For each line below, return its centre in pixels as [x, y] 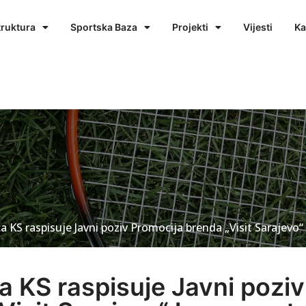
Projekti [191, 27]
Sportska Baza [104, 27]
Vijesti [258, 27]
